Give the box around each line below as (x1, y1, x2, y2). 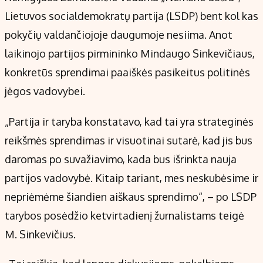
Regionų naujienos (9, 18, 80, 28)
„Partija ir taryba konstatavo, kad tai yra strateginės (5, 115, 254, 129)
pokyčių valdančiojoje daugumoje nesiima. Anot (5, 28, 232, 42)
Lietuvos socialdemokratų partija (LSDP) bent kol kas (5, 9, 258, 23)
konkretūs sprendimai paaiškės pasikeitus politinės (5, 66, 250, 79)
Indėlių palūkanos (9, 36, 77, 46)
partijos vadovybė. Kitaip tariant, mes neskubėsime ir (5, 171, 258, 185)
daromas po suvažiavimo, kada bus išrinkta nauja (5, 153, 237, 166)
